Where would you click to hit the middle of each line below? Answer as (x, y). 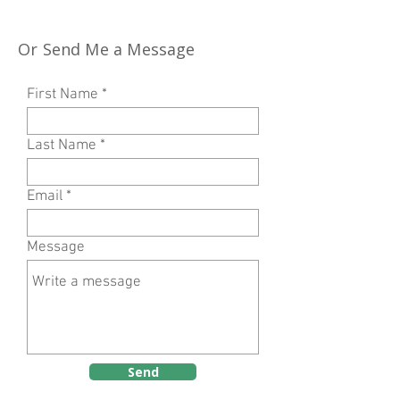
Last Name (62, 146)
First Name (62, 95)
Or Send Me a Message (109, 49)
